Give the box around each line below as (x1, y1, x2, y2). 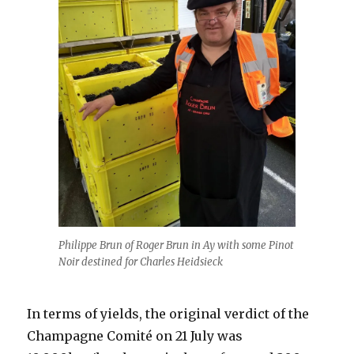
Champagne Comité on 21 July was (27, 328, 243, 345)
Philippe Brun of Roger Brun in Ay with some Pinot (58, 239, 294, 253)
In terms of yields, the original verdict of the (27, 306, 310, 322)
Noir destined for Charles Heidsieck (58, 255, 223, 269)
